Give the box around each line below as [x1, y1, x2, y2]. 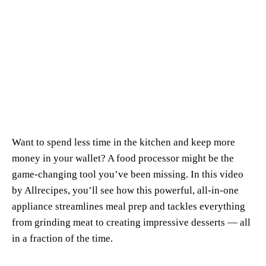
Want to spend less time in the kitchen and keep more [12, 136, 235, 148]
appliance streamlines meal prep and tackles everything [12, 200, 245, 212]
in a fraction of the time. [12, 232, 113, 244]
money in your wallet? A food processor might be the [12, 152, 234, 164]
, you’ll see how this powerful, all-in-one [68, 184, 239, 196]
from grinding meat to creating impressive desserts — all [12, 216, 251, 228]
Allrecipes [24, 184, 68, 196]
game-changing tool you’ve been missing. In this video [12, 168, 243, 180]
